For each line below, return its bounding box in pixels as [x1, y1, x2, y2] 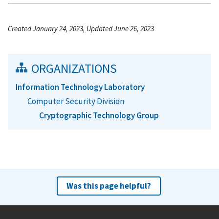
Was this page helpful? [66, 180, 151, 192]
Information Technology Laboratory [16, 81, 145, 92]
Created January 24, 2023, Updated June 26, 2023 [8, 23, 154, 33]
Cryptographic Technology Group [39, 110, 159, 121]
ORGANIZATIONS [31, 60, 117, 76]
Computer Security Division [27, 95, 124, 107]
